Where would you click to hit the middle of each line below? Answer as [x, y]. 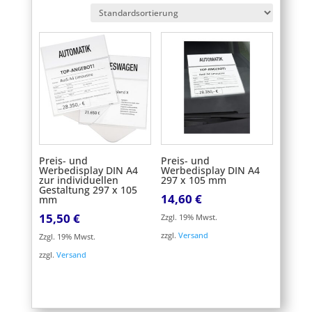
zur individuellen [78, 180]
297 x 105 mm [193, 180]
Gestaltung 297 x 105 [88, 189]
